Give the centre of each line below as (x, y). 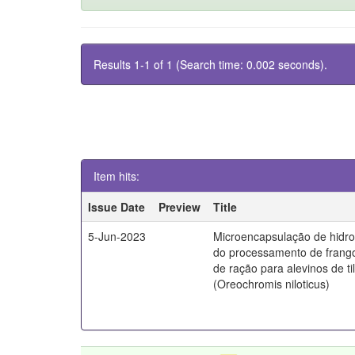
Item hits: (116, 176)
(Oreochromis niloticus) (272, 284)
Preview (180, 207)
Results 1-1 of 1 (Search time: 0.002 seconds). (210, 64)
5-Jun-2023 (117, 236)
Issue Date (117, 207)
